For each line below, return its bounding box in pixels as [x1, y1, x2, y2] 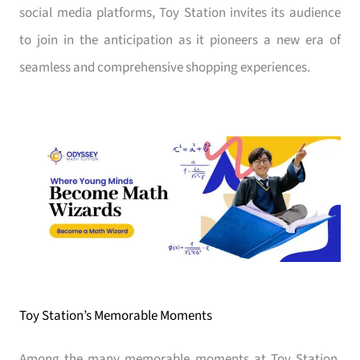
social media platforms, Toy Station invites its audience [19, 2, 341, 22]
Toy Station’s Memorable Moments [19, 305, 213, 325]
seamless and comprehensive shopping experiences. [19, 57, 311, 77]
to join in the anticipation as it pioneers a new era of [19, 30, 341, 50]
